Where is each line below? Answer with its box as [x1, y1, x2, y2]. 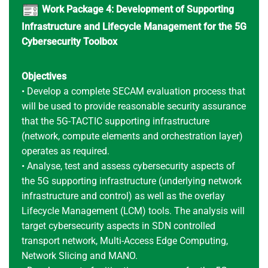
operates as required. [21, 145, 109, 157]
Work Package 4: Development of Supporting [41, 4, 234, 16]
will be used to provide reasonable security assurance [21, 100, 246, 112]
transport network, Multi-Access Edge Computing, [21, 234, 228, 246]
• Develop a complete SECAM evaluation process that [21, 85, 245, 97]
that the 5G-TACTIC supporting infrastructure [21, 115, 209, 127]
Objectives [21, 70, 66, 82]
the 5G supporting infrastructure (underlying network [21, 175, 242, 187]
